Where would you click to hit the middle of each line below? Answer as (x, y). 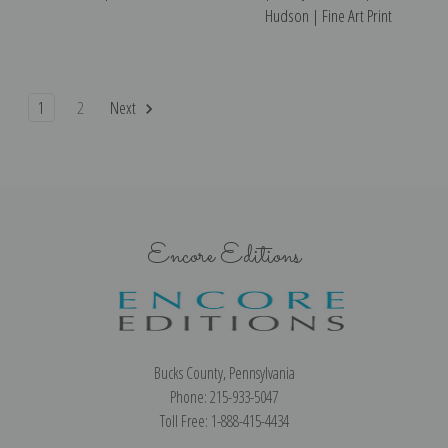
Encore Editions (224, 257)
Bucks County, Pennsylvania (224, 373)
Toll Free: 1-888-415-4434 (224, 421)
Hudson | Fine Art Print (328, 15)
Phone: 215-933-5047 (224, 397)
